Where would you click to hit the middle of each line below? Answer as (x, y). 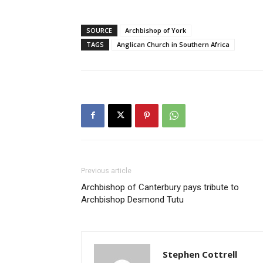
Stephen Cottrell (200, 254)
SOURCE (99, 30)
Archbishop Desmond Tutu (132, 199)
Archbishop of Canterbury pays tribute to (160, 187)
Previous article (106, 171)
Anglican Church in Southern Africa (173, 44)
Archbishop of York (156, 30)
